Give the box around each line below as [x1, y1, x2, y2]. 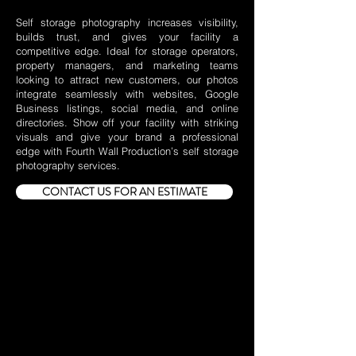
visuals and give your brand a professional [16, 130, 238, 143]
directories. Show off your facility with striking [16, 116, 238, 129]
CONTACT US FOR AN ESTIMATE [41, 184, 207, 199]
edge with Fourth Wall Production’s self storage [16, 145, 238, 157]
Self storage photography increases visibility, [16, 16, 238, 29]
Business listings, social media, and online [16, 102, 238, 114]
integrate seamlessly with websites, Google [16, 87, 238, 100]
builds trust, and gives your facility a [16, 30, 238, 43]
